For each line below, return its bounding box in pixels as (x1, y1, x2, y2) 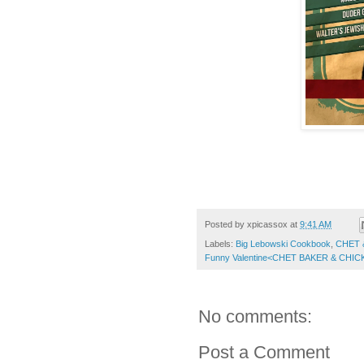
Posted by (205, 219, 247, 229)
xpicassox (247, 219, 288, 229)
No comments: (198, 306, 312, 327)
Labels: (205, 239, 236, 249)
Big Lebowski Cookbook (236, 239, 331, 249)
